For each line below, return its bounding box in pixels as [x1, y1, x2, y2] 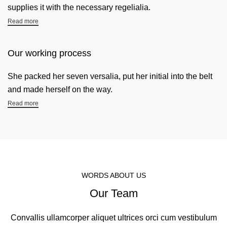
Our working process [8, 48, 91, 58]
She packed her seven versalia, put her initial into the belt [8, 72, 212, 81]
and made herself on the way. [8, 85, 112, 94]
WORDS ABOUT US [81, 171, 146, 179]
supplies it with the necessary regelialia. [8, 3, 150, 12]
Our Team [89, 187, 138, 200]
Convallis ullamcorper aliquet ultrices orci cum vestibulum [10, 213, 217, 222]
